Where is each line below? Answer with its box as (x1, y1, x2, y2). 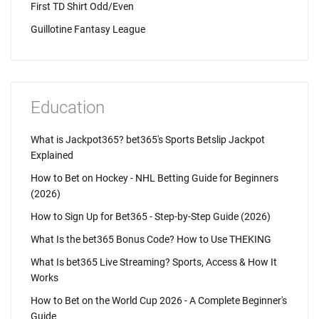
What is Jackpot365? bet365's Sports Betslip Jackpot (31, 134, 265, 145)
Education (31, 98, 105, 117)
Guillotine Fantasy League (31, 23, 145, 35)
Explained (31, 150, 73, 161)
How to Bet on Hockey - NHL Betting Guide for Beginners (31, 172, 278, 184)
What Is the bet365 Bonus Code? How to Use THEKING (31, 234, 271, 245)
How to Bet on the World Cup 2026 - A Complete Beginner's (31, 295, 287, 306)
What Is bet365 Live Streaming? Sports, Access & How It (31, 256, 277, 268)
